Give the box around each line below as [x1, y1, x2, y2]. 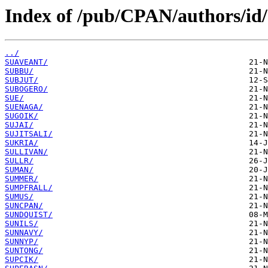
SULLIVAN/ [5, 147, 48, 157]
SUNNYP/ [5, 237, 38, 246]
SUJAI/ [5, 120, 33, 130]
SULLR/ [5, 156, 33, 166]
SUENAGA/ [5, 102, 43, 112]
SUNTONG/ [5, 246, 43, 255]
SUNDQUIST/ [5, 210, 53, 220]
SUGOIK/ [5, 111, 38, 121]
